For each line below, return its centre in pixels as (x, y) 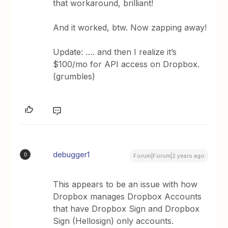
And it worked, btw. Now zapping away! (130, 27)
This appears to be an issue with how (125, 184)
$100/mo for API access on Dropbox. (126, 64)
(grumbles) (74, 76)
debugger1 (72, 154)
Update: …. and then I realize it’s (115, 52)
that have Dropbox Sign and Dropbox (126, 209)
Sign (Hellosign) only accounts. (113, 221)
